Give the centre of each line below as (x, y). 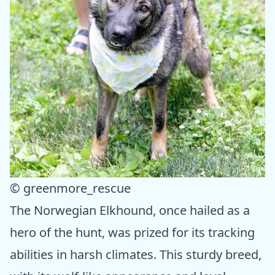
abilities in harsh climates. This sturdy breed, (136, 255)
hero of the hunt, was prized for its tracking (132, 233)
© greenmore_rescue (70, 188)
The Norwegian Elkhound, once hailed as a (130, 211)
